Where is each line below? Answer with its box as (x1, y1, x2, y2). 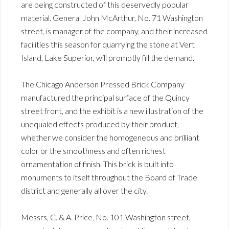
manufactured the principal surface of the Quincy (21, 92, 190, 102)
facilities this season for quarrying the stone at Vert (21, 39, 195, 49)
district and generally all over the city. (21, 185, 148, 195)
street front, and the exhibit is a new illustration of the (21, 105, 203, 116)
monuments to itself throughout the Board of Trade (21, 172, 197, 182)
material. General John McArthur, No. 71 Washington (21, 12, 203, 22)
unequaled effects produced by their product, (21, 119, 179, 129)
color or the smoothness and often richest (21, 145, 166, 155)
